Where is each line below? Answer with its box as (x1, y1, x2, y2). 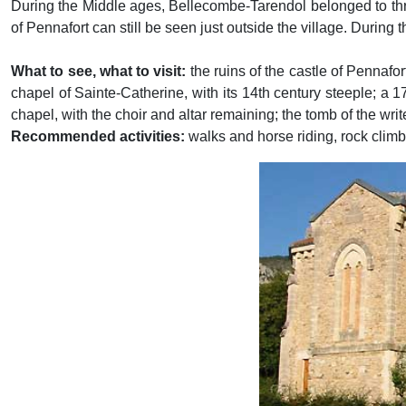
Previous (167, 299, 225, 315)
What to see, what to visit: (11, 63, 190, 79)
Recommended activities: (11, 129, 185, 144)
